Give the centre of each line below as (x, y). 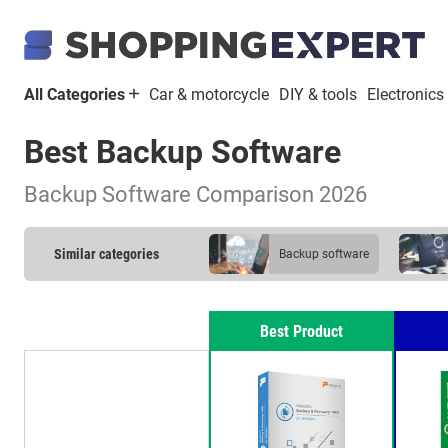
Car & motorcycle (209, 94)
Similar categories (106, 254)
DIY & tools (318, 94)
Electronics (405, 94)
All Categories (76, 94)
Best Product (302, 331)
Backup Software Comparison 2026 (195, 194)
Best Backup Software (182, 152)
